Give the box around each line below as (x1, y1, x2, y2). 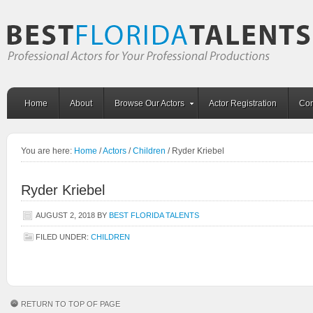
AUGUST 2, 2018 (36, 211, 95, 219)
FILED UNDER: (36, 233, 91, 241)
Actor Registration (209, 99, 277, 108)
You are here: (21, 146, 74, 156)
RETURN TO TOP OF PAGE (21, 300, 120, 308)
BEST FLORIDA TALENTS (109, 211, 199, 219)
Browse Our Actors (115, 99, 184, 108)
